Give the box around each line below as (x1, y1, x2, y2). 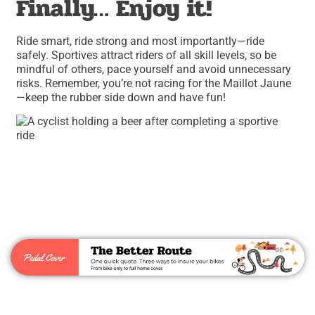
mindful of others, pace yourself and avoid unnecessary (16, 62, 292, 76)
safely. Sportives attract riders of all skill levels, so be (16, 48, 277, 62)
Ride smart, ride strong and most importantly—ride (16, 34, 265, 48)
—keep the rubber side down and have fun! (16, 90, 226, 104)
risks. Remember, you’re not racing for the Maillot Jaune (16, 76, 292, 90)
